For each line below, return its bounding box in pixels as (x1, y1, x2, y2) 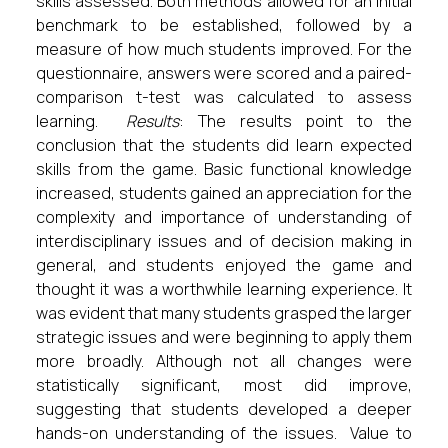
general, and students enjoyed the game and (36, 254, 412, 276)
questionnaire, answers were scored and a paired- (36, 62, 412, 84)
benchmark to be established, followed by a (36, 14, 412, 36)
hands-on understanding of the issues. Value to (36, 422, 412, 444)
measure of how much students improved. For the (36, 38, 412, 60)
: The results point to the (179, 110, 412, 132)
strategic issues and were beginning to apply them (36, 326, 412, 348)
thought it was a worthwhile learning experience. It (36, 278, 412, 300)
